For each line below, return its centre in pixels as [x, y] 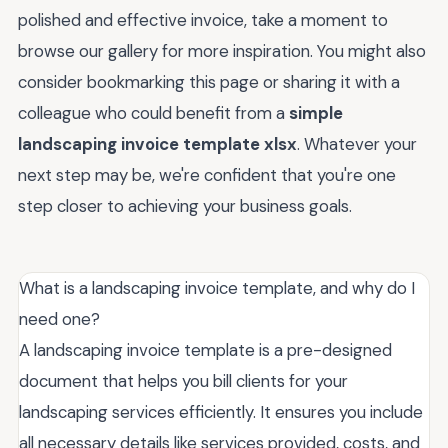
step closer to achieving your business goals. [185, 206]
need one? [59, 319]
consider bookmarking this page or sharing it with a [209, 82]
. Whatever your [357, 144]
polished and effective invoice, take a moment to [203, 20]
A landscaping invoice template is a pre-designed [205, 350]
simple [316, 113]
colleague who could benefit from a [153, 113]
